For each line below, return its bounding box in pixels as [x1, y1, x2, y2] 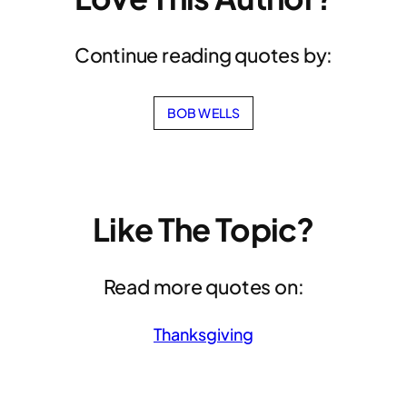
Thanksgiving [154, 323, 253, 344]
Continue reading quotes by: [74, 43, 333, 68]
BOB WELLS [166, 104, 241, 121]
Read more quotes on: [103, 274, 304, 300]
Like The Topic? [93, 209, 314, 250]
